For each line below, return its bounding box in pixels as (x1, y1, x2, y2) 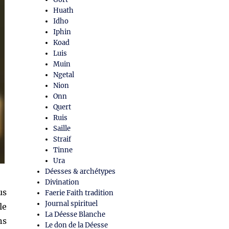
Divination (45, 178, 80, 187)
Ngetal (53, 71, 75, 80)
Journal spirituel (45, 199, 98, 209)
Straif (53, 135, 72, 144)
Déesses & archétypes (45, 167, 116, 176)
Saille (53, 124, 71, 133)
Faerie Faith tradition (45, 189, 114, 198)
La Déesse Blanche (45, 210, 106, 219)
